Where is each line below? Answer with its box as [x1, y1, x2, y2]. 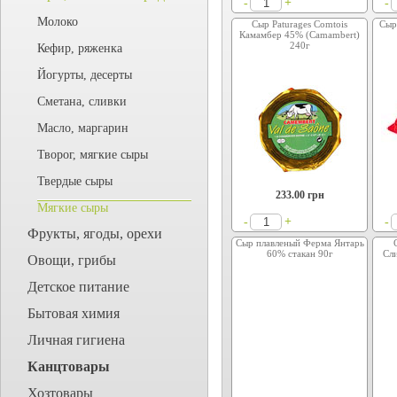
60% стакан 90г [266, 248, 333, 259]
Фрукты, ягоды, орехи [27, 226, 162, 241]
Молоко [37, 15, 78, 28]
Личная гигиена [27, 332, 125, 347]
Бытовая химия [27, 306, 120, 321]
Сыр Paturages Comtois [252, 19, 348, 29]
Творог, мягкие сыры [37, 148, 148, 161]
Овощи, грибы [27, 253, 116, 268]
